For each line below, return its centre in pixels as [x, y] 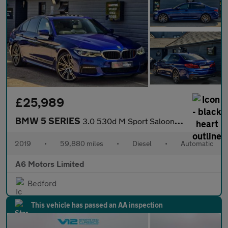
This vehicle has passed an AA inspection [97, 205]
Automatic [197, 144]
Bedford [42, 183]
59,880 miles [82, 144]
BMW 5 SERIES [49, 121]
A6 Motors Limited [50, 164]
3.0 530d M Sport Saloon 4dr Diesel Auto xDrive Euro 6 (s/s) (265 [129, 121]
